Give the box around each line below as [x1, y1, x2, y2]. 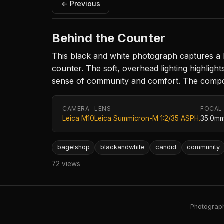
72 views [52, 159, 80, 168]
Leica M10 [62, 114, 94, 123]
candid [155, 143, 176, 151]
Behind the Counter [52, 31, 165, 46]
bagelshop [57, 143, 90, 151]
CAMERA [62, 105, 90, 113]
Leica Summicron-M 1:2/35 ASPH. [94, 114, 200, 123]
